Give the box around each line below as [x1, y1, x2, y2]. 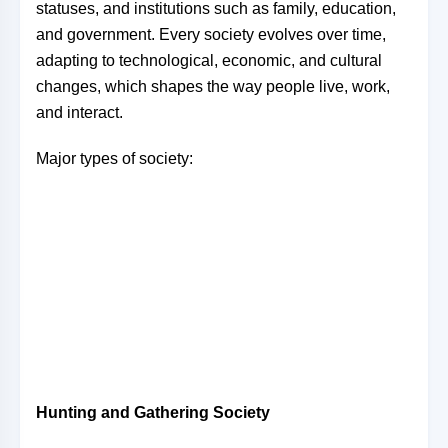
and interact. [36, 104, 123, 121]
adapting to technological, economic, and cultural [36, 52, 382, 69]
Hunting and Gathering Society [36, 404, 270, 421]
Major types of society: [36, 150, 193, 167]
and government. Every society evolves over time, [36, 26, 386, 43]
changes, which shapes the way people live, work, [36, 78, 390, 95]
